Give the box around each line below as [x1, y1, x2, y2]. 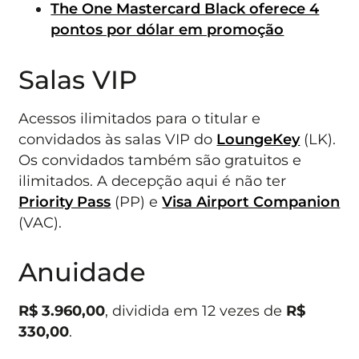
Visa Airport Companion [162, 192, 341, 210]
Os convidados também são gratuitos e [18, 151, 302, 168]
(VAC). [18, 213, 63, 231]
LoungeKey [216, 130, 301, 147]
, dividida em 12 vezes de [105, 302, 287, 320]
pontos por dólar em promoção [50, 21, 284, 38]
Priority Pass [18, 192, 111, 210]
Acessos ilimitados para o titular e [18, 109, 261, 127]
